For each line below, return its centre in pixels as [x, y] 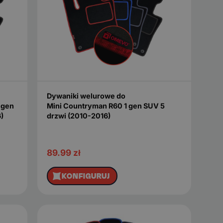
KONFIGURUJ [86, 176]
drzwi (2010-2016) [78, 115]
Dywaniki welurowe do [86, 96]
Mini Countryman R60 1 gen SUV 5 [106, 106]
